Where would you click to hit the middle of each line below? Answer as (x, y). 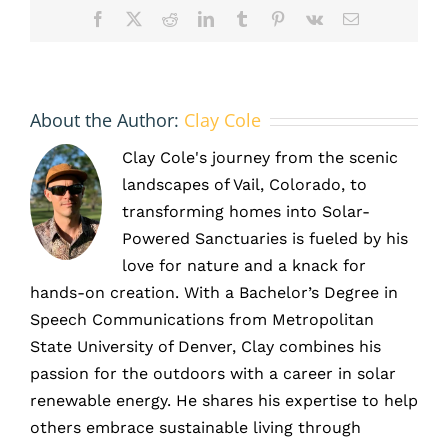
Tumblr (271, 18)
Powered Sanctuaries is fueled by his (265, 239)
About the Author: (107, 120)
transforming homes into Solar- (246, 212)
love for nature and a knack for (244, 266)
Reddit (197, 18)
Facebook (135, 18)
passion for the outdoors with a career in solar (213, 374)
